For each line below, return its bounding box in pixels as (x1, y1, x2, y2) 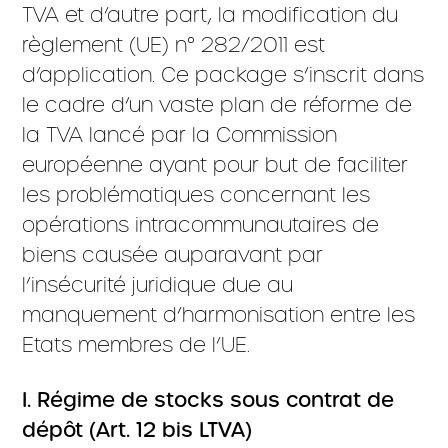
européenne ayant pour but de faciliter (22, 152, 409, 177)
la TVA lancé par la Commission (22, 122, 338, 147)
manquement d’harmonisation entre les (22, 302, 416, 327)
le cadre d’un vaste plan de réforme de (22, 92, 413, 117)
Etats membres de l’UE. (22, 332, 251, 357)
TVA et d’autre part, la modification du (22, 2, 399, 27)
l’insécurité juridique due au (22, 272, 294, 297)
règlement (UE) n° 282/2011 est (22, 32, 326, 57)
